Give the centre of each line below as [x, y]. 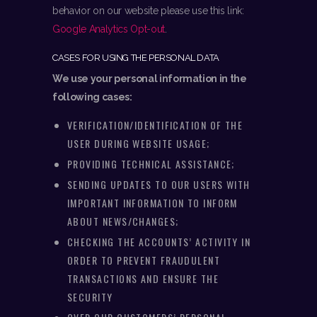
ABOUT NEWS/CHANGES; [123, 221]
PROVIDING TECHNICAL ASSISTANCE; [151, 163]
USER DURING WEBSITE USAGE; [139, 144]
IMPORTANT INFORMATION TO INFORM [152, 202]
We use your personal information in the [150, 79]
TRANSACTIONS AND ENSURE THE [143, 278]
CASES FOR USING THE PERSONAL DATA [136, 58]
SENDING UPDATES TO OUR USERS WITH [159, 184]
